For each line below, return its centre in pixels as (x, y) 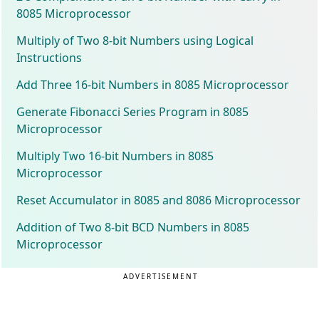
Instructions (49, 57)
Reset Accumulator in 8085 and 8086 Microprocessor (159, 200)
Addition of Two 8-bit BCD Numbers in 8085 (133, 227)
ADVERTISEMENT (161, 276)
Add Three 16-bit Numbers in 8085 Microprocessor (153, 84)
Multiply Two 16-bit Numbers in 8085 (115, 156)
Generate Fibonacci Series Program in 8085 (133, 111)
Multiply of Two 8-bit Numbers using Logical (135, 40)
